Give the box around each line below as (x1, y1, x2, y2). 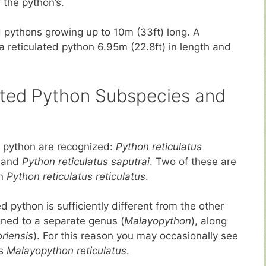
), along (191, 215, 227, 227)
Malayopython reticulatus (7, 245, 126, 257)
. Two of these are (150, 155, 236, 167)
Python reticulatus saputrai (22, 155, 150, 167)
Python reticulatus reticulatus (4, 170, 145, 182)
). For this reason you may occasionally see (33, 230, 238, 242)
